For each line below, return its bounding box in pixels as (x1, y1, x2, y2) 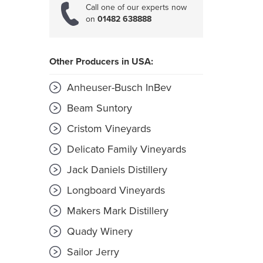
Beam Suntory (63, 102, 132, 115)
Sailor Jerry (63, 245, 119, 259)
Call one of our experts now (85, 2, 187, 13)
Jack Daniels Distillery (63, 163, 167, 177)
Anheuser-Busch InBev (63, 81, 171, 95)
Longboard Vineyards (63, 184, 165, 197)
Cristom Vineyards (63, 122, 151, 136)
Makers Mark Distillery (63, 204, 168, 218)
